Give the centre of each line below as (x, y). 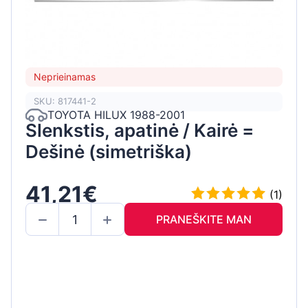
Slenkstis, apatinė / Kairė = (140, 130)
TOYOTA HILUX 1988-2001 (116, 115)
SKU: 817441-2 (65, 101)
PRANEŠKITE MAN (203, 220)
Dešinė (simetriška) (109, 151)
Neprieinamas (65, 77)
